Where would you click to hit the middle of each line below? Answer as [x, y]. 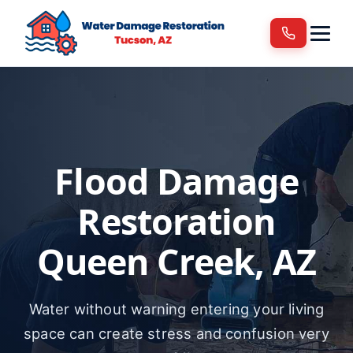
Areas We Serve [70, 67]
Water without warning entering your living [176, 309]
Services [47, 19]
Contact [44, 163]
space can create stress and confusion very [176, 333]
